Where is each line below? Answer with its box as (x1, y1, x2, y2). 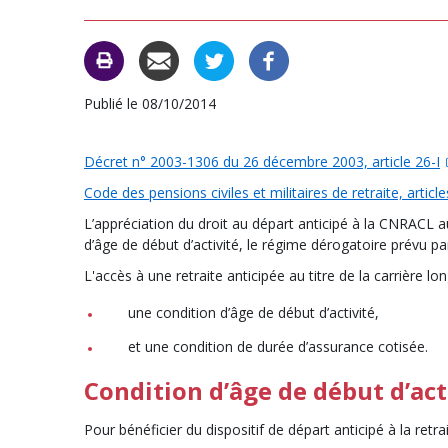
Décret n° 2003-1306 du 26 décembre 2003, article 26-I (84, 152, 440, 172)
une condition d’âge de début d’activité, (128, 303, 379, 323)
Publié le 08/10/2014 (84, 94, 216, 114)
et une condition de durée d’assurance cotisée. (128, 337, 428, 357)
